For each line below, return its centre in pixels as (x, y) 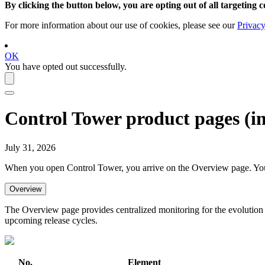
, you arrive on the (156, 167)
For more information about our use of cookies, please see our (121, 25)
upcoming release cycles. (51, 220)
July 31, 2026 (30, 147)
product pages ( (186, 119)
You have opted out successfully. (66, 66)
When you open (36, 167)
